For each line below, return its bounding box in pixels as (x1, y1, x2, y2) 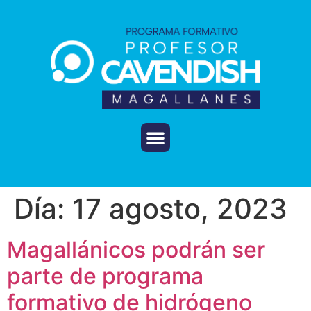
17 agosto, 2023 (72, 192, 287, 226)
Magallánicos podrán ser (7, 236, 265, 264)
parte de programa (7, 262, 203, 290)
